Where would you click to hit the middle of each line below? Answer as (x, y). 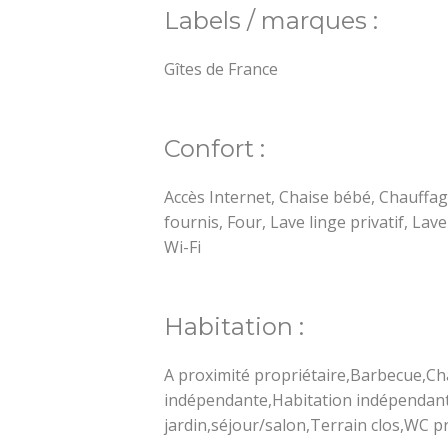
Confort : (215, 149)
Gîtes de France (221, 69)
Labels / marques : (271, 21)
